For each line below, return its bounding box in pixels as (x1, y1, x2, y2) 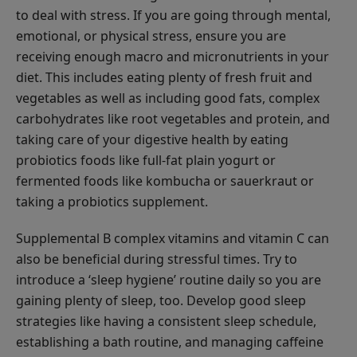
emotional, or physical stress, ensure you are (16, 26, 286, 45)
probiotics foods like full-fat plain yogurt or (16, 151, 276, 169)
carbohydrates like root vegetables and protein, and (16, 109, 330, 127)
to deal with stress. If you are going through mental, (16, 6, 331, 24)
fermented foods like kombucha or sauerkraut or (16, 171, 314, 190)
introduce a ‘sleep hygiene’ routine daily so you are (16, 270, 321, 288)
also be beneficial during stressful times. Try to (16, 249, 297, 268)
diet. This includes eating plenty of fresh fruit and (16, 68, 312, 86)
